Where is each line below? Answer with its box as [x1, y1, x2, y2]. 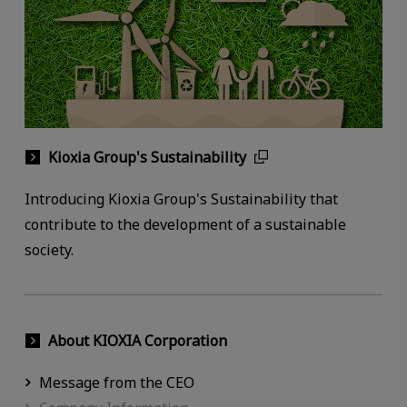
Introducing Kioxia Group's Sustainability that [24, 188, 338, 209]
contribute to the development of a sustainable [24, 213, 346, 234]
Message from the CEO [38, 372, 194, 393]
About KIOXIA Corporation [47, 331, 227, 352]
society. [24, 239, 74, 260]
